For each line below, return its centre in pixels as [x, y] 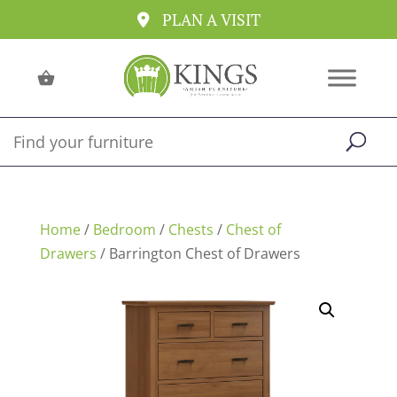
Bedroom [124, 230]
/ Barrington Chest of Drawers [198, 253]
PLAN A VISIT [211, 19]
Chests [191, 230]
